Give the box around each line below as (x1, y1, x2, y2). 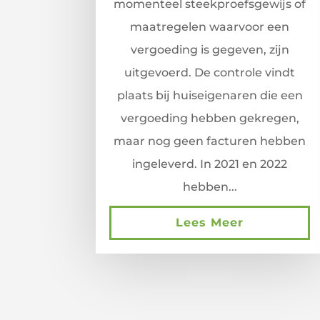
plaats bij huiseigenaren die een (116, 89, 303, 103)
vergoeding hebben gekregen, (120, 111, 299, 126)
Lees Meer (176, 216, 244, 230)
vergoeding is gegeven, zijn (130, 43, 289, 57)
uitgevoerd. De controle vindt (124, 66, 296, 80)
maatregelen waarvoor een (130, 20, 290, 34)
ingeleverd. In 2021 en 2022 (132, 157, 288, 171)
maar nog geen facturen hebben (114, 134, 306, 149)
